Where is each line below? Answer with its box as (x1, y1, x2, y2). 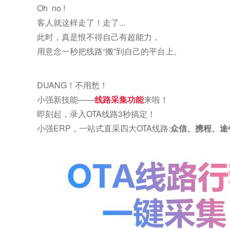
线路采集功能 (94, 93, 144, 105)
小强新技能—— (37, 93, 94, 105)
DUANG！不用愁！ (37, 79, 108, 91)
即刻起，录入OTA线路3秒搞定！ (37, 108, 156, 120)
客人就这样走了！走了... (37, 16, 125, 28)
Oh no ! (37, 2, 67, 14)
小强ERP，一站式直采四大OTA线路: (37, 122, 170, 134)
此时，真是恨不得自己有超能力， (37, 31, 160, 43)
